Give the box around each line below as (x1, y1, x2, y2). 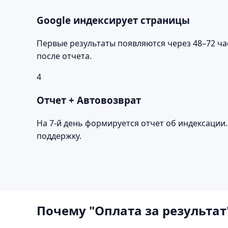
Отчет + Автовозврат (37, 94, 141, 107)
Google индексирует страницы (37, 14, 190, 27)
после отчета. (37, 50, 92, 62)
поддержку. (37, 130, 81, 142)
